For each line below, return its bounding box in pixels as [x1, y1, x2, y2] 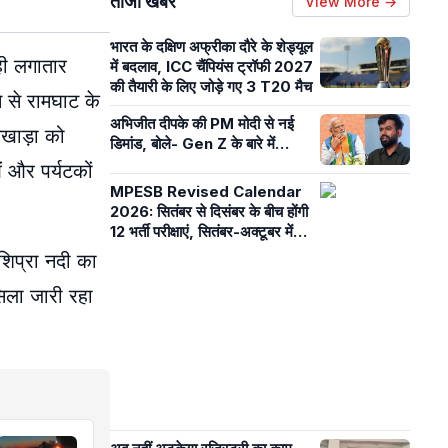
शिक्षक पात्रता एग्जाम [110, 241, 220, 261]
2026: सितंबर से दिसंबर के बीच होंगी [110, 201, 308, 221]
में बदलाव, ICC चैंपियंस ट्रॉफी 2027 [110, 57, 313, 76]
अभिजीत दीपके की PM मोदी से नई [110, 114, 294, 133]
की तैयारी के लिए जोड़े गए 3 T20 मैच [110, 77, 312, 96]
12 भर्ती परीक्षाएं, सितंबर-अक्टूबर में [110, 221, 293, 241]
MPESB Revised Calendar [110, 181, 302, 201]
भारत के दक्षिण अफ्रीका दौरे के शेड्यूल [110, 37, 313, 56]
